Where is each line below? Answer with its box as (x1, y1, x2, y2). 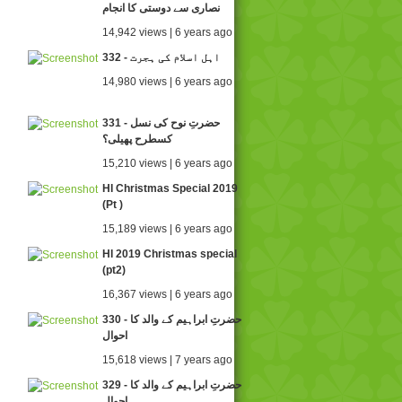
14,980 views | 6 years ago (102, 75, 232, 88)
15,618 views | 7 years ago (102, 354, 232, 366)
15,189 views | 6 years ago (102, 223, 232, 235)
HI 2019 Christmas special (102, 248, 237, 260)
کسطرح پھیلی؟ (102, 133, 172, 145)
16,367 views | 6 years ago (102, 288, 232, 301)
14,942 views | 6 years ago (102, 26, 232, 39)
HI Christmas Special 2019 (102, 182, 238, 195)
